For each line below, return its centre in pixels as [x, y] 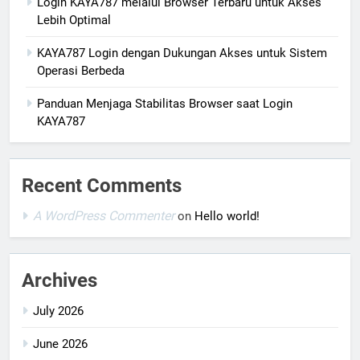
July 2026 [58, 311]
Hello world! [227, 217]
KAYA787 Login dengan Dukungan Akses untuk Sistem [182, 53]
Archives [59, 281]
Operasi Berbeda [81, 71]
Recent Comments [102, 186]
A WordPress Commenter [104, 216]
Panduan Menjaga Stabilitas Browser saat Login [165, 104]
